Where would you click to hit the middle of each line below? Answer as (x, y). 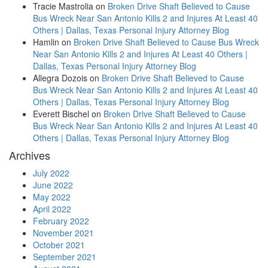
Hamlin (46, 42)
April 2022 (52, 209)
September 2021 (65, 257)
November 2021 (63, 233)
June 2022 (53, 185)
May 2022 (52, 197)
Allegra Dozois (60, 78)
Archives (30, 155)
